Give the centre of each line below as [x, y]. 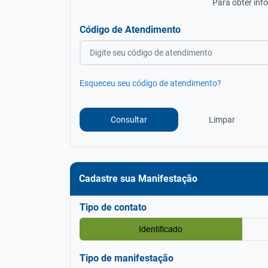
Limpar [222, 119]
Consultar [129, 120]
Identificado [161, 229]
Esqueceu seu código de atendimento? [150, 83]
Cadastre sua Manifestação [138, 179]
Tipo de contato [113, 207]
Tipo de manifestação [127, 258]
